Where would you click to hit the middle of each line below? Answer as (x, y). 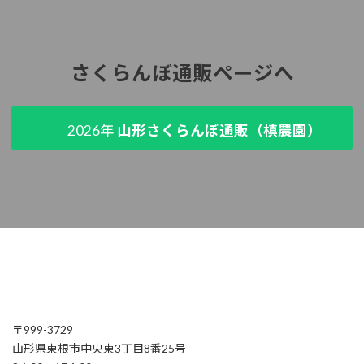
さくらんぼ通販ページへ (182, 73)
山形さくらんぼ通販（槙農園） (220, 130)
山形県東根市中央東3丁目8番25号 (99, 348)
